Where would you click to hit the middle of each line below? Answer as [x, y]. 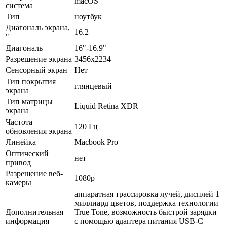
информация [27, 221]
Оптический [27, 153]
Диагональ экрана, [38, 27]
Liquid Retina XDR [106, 106]
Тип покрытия [31, 81]
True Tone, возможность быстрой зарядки [146, 212]
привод [18, 162]
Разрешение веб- [34, 173]
